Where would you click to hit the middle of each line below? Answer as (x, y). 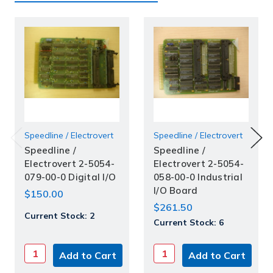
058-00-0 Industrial (198, 177)
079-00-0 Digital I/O (70, 177)
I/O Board (176, 191)
